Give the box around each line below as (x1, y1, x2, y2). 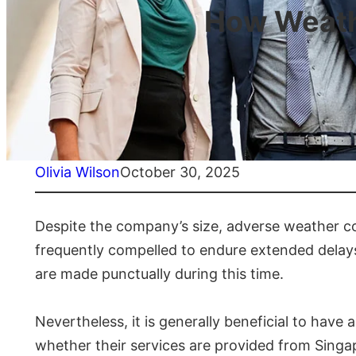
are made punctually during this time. (35, 265, 284, 283)
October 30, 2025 (120, 164, 240, 181)
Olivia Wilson (35, 164, 120, 181)
